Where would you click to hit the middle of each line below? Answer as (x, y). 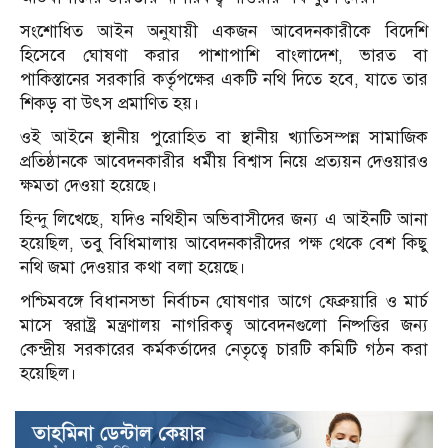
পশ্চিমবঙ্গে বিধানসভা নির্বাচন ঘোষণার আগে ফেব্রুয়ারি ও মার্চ (224, 301)
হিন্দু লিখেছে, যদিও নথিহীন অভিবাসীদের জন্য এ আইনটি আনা (224, 219)
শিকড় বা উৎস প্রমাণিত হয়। (110, 103)
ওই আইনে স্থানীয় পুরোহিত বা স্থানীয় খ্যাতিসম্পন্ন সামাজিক (224, 137)
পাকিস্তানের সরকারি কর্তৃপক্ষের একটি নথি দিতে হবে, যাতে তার (224, 79)
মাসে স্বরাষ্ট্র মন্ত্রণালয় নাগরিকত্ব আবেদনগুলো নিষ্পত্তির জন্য (224, 325)
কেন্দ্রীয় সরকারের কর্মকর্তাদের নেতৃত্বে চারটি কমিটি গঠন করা (224, 349)
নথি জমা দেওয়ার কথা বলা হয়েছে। (133, 267)
